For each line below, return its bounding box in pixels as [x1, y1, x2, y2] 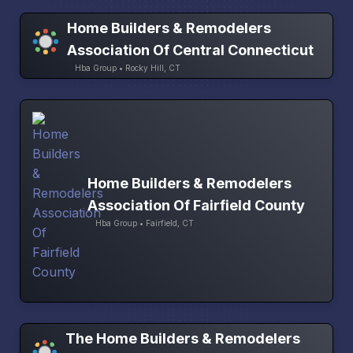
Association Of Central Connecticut [67, 42, 314, 59]
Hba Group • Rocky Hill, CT [75, 63, 181, 73]
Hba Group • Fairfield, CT [95, 218, 194, 229]
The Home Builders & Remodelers [65, 330, 301, 347]
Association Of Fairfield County [87, 197, 305, 214]
